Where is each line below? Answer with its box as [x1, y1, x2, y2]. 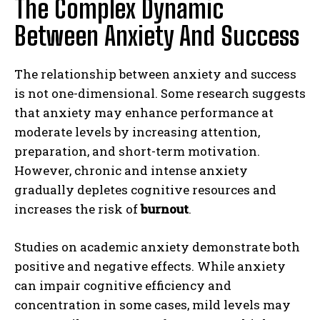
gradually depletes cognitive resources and [14, 181, 276, 198]
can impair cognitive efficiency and [14, 276, 231, 294]
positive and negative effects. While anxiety [14, 257, 286, 274]
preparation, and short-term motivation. [14, 142, 260, 159]
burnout [141, 200, 189, 217]
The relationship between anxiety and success [14, 65, 296, 82]
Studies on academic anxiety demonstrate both [14, 238, 300, 255]
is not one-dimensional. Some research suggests [14, 84, 306, 101]
